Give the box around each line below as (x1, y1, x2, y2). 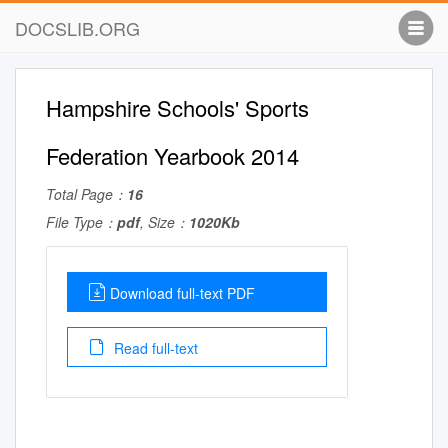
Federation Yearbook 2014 (46, 140, 299, 171)
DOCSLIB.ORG (15, 15, 140, 41)
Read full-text (110, 338, 198, 358)
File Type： (46, 212, 117, 232)
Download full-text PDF (110, 283, 255, 303)
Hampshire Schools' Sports (46, 92, 309, 123)
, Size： (140, 212, 189, 232)
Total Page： (46, 184, 127, 204)
